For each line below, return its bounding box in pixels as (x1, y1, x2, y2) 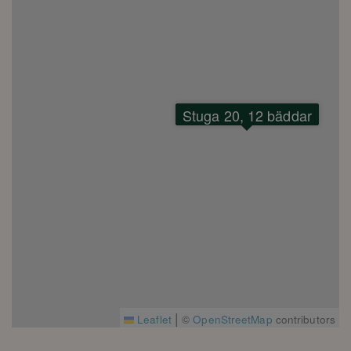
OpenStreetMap (193, 312, 273, 327)
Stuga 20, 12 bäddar (183, 105, 312, 125)
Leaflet (134, 312, 172, 327)
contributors (272, 312, 335, 327)
